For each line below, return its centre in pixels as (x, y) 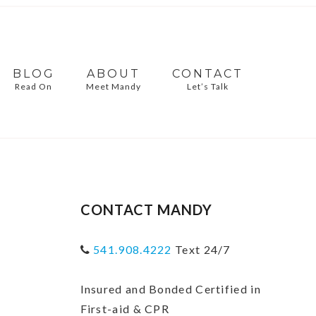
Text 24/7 (201, 249)
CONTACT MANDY (146, 209)
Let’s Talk (208, 86)
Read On (34, 86)
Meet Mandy (113, 86)
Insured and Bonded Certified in (170, 289)
